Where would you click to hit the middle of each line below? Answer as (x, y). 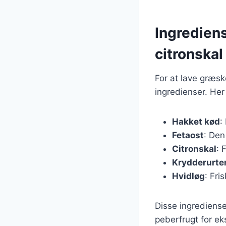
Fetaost (188, 135)
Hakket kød (196, 121)
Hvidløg (188, 176)
